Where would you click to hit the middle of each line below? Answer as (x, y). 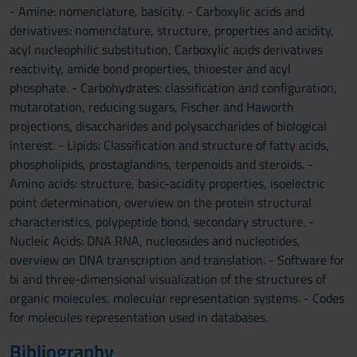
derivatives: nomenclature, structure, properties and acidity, (172, 30)
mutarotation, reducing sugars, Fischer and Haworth (152, 107)
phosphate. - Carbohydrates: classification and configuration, (173, 88)
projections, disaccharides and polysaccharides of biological (168, 126)
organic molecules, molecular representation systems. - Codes (177, 298)
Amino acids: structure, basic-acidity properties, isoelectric (167, 183)
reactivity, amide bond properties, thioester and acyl (150, 69)
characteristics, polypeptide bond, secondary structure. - (162, 222)
